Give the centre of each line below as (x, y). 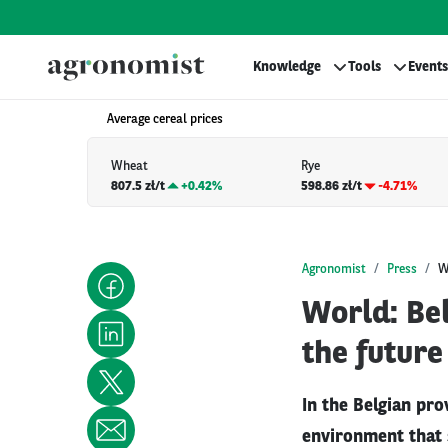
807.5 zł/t (138, 186)
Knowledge (287, 67)
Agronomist (334, 269)
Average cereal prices (165, 119)
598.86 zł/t (332, 186)
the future (372, 354)
